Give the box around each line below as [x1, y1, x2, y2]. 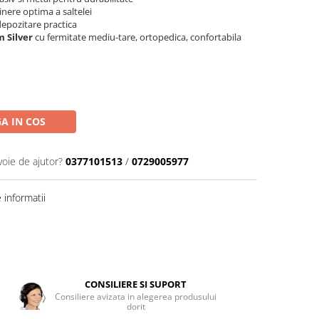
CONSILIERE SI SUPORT [85, 278, 187, 291]
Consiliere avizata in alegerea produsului [55, 291, 217, 303]
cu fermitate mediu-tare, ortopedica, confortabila [33, 31, 241, 43]
